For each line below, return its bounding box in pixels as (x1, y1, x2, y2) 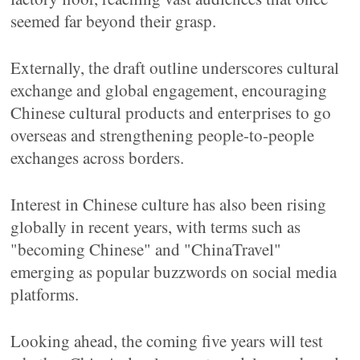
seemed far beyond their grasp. (10, 10, 217, 32)
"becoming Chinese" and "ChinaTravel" (10, 238, 282, 260)
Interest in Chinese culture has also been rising (10, 193, 327, 215)
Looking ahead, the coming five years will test (10, 329, 324, 352)
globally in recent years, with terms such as (10, 215, 301, 238)
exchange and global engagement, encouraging (10, 79, 328, 101)
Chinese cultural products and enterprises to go (10, 101, 332, 124)
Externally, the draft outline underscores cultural (10, 56, 340, 79)
